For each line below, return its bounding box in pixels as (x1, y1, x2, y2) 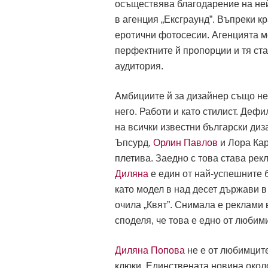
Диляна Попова (115, 245, 185, 256)
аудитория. (115, 61, 163, 72)
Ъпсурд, (115, 138, 153, 148)
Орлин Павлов (153, 138, 218, 148)
